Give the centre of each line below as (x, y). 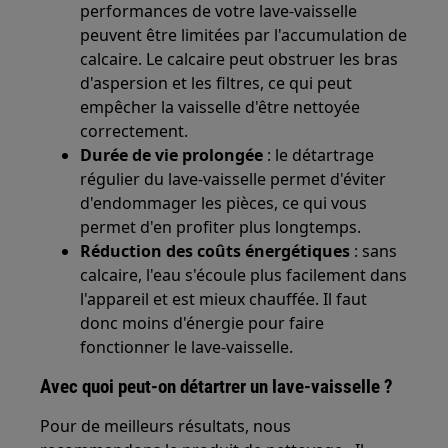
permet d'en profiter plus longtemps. (221, 227)
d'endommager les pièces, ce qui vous (224, 203)
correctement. (134, 131)
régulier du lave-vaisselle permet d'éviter (233, 179)
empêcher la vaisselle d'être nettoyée (220, 107)
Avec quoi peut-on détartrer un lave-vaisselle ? (217, 386)
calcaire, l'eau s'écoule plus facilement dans (244, 275)
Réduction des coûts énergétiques (215, 251)
